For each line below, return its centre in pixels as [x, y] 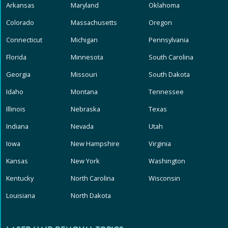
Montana [84, 92]
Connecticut [24, 40]
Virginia [160, 144]
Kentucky [20, 178]
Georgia [18, 75]
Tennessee [166, 92]
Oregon [160, 23]
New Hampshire [95, 144]
